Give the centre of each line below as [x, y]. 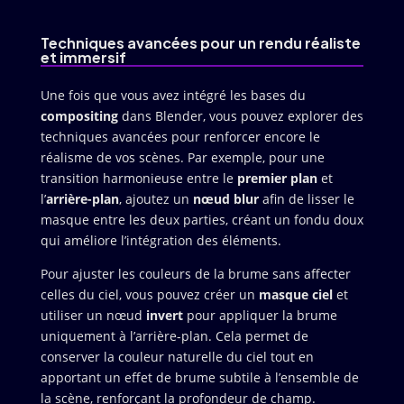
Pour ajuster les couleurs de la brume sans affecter [195, 273]
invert [164, 315]
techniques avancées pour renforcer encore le [180, 136]
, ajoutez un [156, 198]
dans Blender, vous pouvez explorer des [240, 115]
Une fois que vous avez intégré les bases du [173, 95]
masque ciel [295, 294]
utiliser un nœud [93, 315]
